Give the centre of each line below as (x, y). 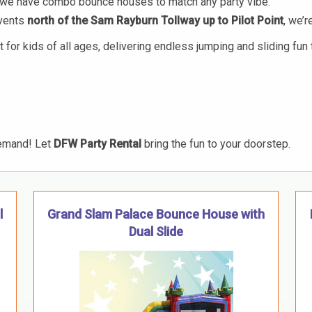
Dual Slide (156, 231)
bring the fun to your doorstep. (216, 144)
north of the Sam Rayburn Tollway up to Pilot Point (155, 21)
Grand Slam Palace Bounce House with (156, 214)
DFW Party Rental (97, 144)
